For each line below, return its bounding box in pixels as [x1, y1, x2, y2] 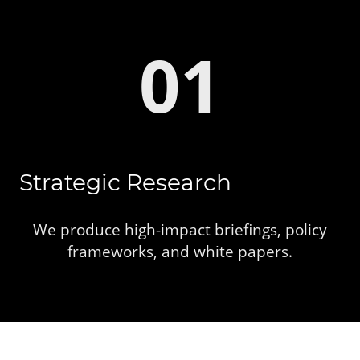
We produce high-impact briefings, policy [33, 219, 327, 241]
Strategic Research [19, 169, 231, 197]
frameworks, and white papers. [67, 240, 292, 263]
